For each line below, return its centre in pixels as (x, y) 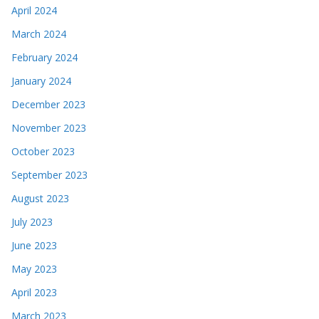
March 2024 (39, 33)
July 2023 (32, 221)
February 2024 (45, 57)
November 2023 (49, 127)
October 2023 (43, 151)
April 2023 (34, 292)
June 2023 (34, 245)
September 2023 (49, 174)
